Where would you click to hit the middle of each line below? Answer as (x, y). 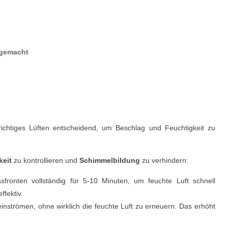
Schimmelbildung (110, 161)
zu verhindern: (164, 161)
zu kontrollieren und (46, 161)
